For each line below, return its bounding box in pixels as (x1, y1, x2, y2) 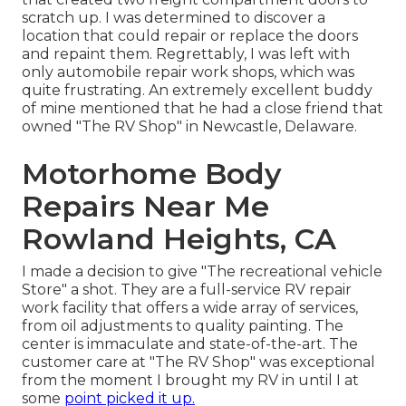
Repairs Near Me (22, 188, 269, 224)
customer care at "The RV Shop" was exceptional (22, 353, 375, 371)
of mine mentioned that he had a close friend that (22, 99, 383, 117)
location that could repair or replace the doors (22, 26, 358, 44)
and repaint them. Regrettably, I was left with (22, 44, 350, 63)
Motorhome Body (22, 155, 282, 191)
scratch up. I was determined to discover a (22, 8, 325, 26)
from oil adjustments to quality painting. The (22, 316, 343, 334)
